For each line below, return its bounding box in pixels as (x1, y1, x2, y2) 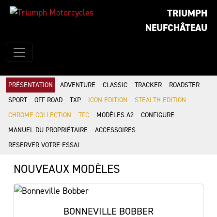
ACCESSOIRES (95, 125, 136, 135)
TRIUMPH (167, 7, 207, 19)
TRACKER (135, 80, 162, 90)
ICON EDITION (88, 95, 127, 105)
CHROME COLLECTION (8, 110, 71, 120)
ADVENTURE (60, 80, 95, 90)
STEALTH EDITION (135, 95, 186, 105)
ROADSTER (169, 80, 200, 90)
